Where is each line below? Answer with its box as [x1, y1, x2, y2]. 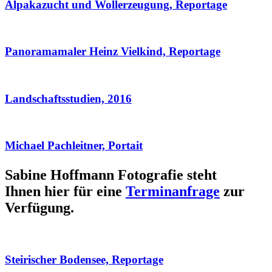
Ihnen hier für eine [5, 183, 126, 200]
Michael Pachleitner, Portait [5, 139, 143, 152]
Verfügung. [5, 200, 74, 216]
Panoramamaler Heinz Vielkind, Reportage [5, 45, 220, 58]
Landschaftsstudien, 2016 [5, 92, 132, 105]
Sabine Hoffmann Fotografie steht [5, 167, 217, 183]
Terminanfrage [126, 183, 220, 200]
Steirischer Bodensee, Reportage [5, 253, 163, 266]
